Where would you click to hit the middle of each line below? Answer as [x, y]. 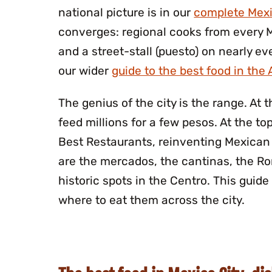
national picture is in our [126, 13]
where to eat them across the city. [152, 200]
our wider [85, 71]
